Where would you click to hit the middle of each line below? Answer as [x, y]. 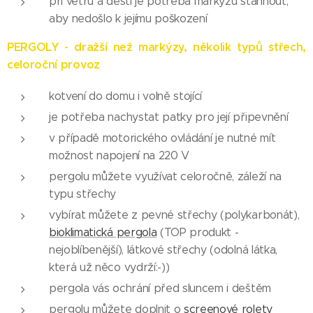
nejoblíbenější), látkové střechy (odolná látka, [163, 250]
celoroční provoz [53, 65]
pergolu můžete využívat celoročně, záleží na [165, 177]
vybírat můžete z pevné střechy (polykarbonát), [174, 215]
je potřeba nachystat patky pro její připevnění [169, 117]
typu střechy [83, 194]
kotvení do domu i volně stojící [126, 96]
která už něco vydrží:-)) [109, 268]
